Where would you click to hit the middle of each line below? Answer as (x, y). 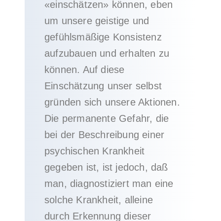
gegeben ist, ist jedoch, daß (106, 167)
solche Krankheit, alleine (99, 200)
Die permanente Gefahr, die (107, 118)
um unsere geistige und (97, 21)
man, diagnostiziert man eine (109, 184)
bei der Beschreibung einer (105, 135)
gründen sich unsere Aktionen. (112, 102)
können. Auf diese (85, 70)
